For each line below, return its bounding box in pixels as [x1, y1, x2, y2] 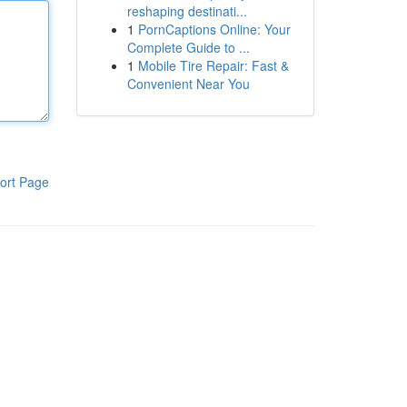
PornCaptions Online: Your [137, 20, 291, 38]
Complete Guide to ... [126, 38, 250, 56]
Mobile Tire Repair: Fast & [137, 56, 289, 74]
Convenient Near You [126, 74, 250, 93]
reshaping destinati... [126, 2, 247, 20]
